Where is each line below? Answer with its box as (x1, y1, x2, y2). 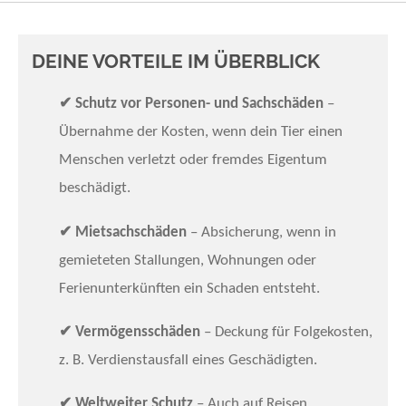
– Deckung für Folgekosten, (200, 324, 372, 340)
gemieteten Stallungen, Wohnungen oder (59, 252, 316, 268)
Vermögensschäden (75, 324, 200, 340)
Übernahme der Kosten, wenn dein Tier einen (59, 124, 343, 140)
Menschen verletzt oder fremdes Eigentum (59, 152, 327, 169)
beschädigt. (59, 180, 130, 197)
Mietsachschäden (75, 224, 187, 240)
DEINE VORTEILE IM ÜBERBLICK (32, 49, 320, 72)
